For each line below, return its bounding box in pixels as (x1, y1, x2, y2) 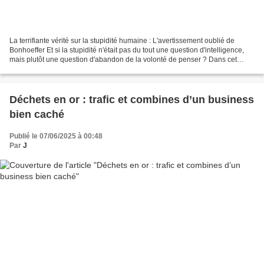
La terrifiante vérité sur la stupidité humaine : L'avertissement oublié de (9, 37, 235, 45)
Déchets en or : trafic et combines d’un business (9, 94, 254, 106)
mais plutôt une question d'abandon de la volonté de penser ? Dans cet (9, 55, 237, 64)
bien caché (9, 108, 64, 121)
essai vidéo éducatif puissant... (9, 65, 107, 74)
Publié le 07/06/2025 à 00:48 (9, 132, 103, 141)
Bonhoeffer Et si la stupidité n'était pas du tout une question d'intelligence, (9, 46, 244, 55)
